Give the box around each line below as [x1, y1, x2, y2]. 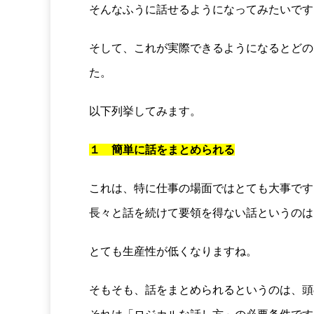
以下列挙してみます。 [89, 104, 201, 117]
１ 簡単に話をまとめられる [89, 143, 235, 156]
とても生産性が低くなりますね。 [89, 245, 257, 257]
